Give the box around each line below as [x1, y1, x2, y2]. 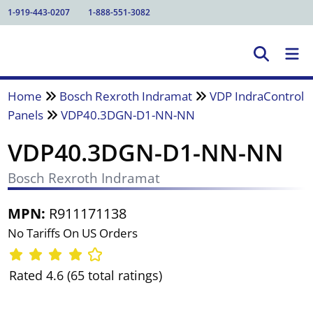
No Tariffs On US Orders [7, 224, 138, 241]
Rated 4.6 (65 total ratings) [8, 267, 162, 284]
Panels [7, 106, 43, 123]
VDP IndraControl [209, 87, 304, 104]
